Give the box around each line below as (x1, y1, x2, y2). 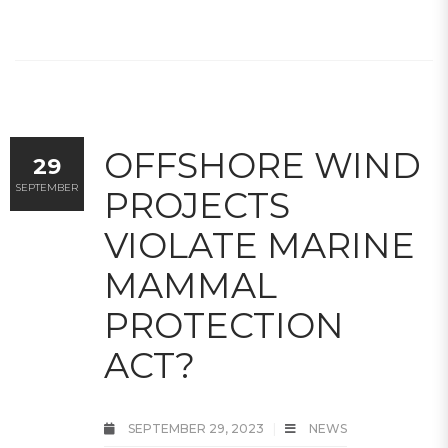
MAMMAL (104, 264, 277, 307)
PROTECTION (104, 304, 344, 347)
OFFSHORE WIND (104, 144, 421, 187)
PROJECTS (104, 184, 290, 227)
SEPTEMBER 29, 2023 (125, 421, 267, 436)
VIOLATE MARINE (104, 224, 415, 267)
